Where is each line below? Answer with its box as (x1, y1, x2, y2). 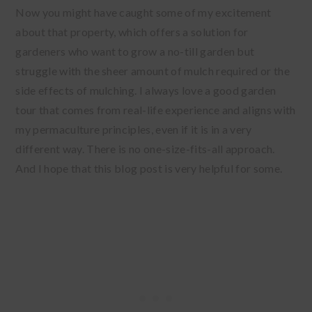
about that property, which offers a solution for (15, 24, 249, 38)
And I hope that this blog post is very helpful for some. (15, 161, 285, 175)
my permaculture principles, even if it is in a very (15, 122, 252, 136)
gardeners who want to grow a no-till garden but (15, 44, 255, 58)
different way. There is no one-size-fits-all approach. (15, 141, 275, 155)
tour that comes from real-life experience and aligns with (15, 102, 296, 116)
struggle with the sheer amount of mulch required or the (15, 63, 290, 77)
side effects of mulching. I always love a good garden (15, 83, 276, 97)
